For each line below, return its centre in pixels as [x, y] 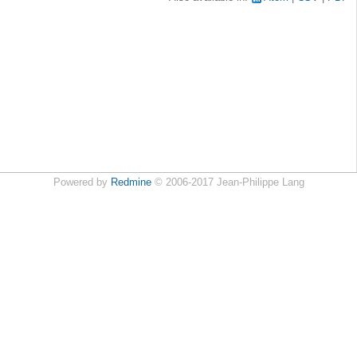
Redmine [131, 182]
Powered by [82, 182]
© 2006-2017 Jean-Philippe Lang [228, 182]
